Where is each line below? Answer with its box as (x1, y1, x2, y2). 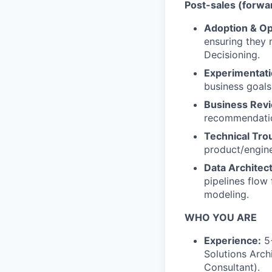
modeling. (204, 188, 249, 200)
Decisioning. (204, 49, 260, 61)
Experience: (204, 234, 261, 246)
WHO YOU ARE (185, 211, 257, 223)
